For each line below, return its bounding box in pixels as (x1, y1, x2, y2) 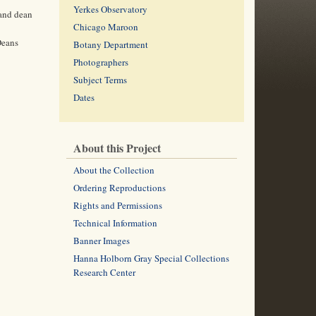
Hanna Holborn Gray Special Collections (73, 252, 229, 265)
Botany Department (73, 38, 148, 51)
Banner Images (73, 234, 130, 247)
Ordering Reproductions (73, 181, 166, 194)
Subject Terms (73, 73, 127, 86)
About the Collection (73, 164, 154, 176)
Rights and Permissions (73, 199, 162, 212)
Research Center (73, 266, 135, 279)
